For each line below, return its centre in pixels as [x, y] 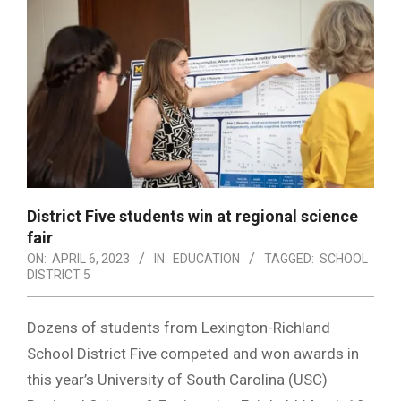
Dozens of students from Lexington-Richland [179, 327]
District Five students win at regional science [192, 216]
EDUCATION [206, 258]
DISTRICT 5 [59, 274]
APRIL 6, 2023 [91, 258]
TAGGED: [289, 258]
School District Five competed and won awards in [193, 353]
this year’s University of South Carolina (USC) [177, 379]
